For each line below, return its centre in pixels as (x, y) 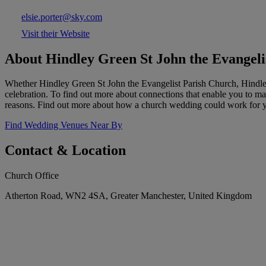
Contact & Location (65, 151)
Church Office (32, 176)
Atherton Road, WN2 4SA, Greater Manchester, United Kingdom (128, 196)
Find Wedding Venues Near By (64, 125)
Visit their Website (56, 33)
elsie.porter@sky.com (62, 17)
